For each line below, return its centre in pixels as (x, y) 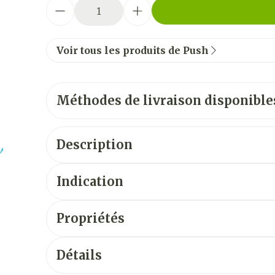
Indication (90, 181)
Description (94, 145)
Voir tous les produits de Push (132, 50)
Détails (79, 255)
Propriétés (90, 218)
